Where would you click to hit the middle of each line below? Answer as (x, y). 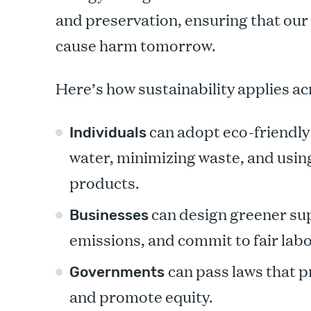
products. (104, 183)
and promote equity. (141, 296)
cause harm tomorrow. (136, 45)
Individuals (108, 132)
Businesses (109, 215)
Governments (119, 272)
